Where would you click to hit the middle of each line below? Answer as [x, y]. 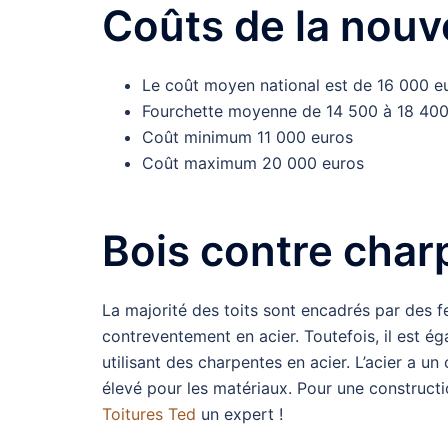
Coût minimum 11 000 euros [247, 137]
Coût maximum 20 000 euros [253, 163]
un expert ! [239, 414]
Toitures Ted [149, 414]
